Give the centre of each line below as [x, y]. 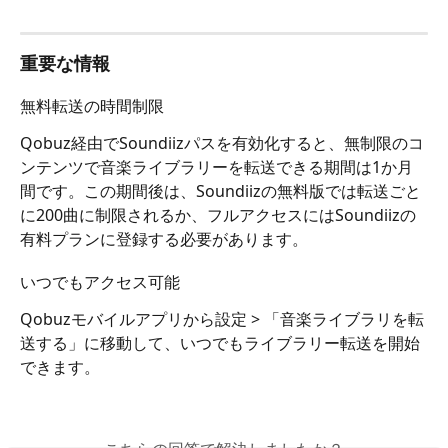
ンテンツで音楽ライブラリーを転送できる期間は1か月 [216, 167]
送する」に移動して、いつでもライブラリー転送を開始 [220, 343]
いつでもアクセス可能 [100, 282]
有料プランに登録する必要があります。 [164, 239]
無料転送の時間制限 [92, 106]
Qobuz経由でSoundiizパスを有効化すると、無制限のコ [222, 143]
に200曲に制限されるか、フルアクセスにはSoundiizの [218, 215]
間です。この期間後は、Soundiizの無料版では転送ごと [220, 191]
